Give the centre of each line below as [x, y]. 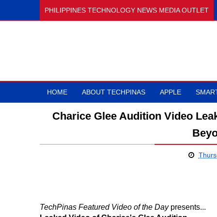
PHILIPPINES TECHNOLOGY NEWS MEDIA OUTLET [127, 10]
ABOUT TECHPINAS [114, 92]
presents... [187, 207]
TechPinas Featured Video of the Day [104, 207]
